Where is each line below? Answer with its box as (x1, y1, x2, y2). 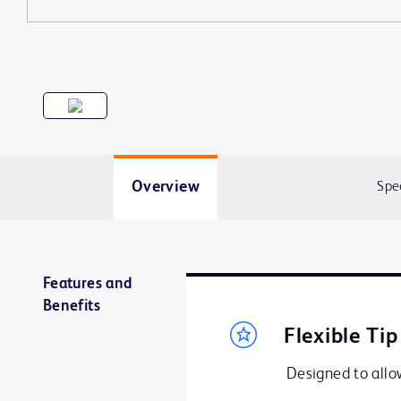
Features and (43, 277, 132, 292)
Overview (131, 179, 200, 195)
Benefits (43, 299, 100, 314)
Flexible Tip (284, 327, 398, 349)
